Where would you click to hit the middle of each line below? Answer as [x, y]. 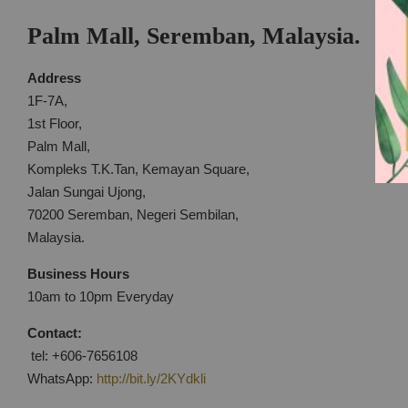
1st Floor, [55, 124]
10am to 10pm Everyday [101, 297]
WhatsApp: [62, 379]
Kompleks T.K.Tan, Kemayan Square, [138, 169]
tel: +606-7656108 [82, 356]
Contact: [55, 333]
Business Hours [78, 274]
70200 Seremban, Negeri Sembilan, [133, 215]
